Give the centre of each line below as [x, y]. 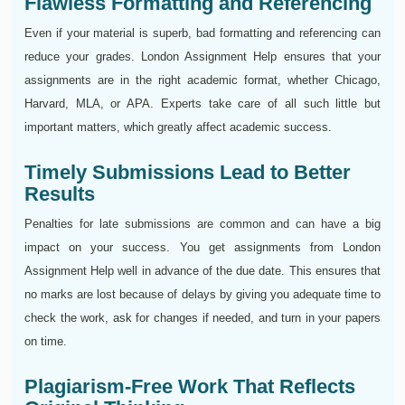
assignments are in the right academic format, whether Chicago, [202, 80]
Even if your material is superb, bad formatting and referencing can [202, 33]
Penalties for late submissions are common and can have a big [202, 224]
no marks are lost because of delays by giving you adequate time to [202, 295]
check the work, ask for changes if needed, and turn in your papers [202, 318]
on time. [46, 342]
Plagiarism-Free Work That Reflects [190, 387]
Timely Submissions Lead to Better [188, 173]
